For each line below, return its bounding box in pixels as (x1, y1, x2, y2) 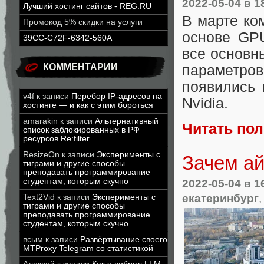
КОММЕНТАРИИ (43, 62, 118, 72)
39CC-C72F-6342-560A (23, 34, 112, 42)
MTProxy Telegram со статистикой (23, 244, 153, 253)
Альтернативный (95, 117, 159, 126)
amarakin (23, 117, 58, 126)
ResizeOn (23, 150, 60, 159)
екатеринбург (182, 192, 259, 205)
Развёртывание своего (80, 235, 167, 244)
